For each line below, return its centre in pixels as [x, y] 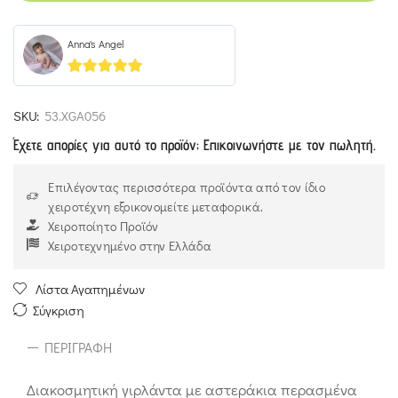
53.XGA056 [75, 115]
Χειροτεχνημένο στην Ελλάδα [130, 245]
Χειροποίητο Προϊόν [103, 226]
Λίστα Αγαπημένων [90, 288]
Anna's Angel [96, 43]
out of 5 [99, 85]
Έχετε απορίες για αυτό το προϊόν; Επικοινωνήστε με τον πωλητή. [195, 144]
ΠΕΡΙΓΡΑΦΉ [79, 347]
